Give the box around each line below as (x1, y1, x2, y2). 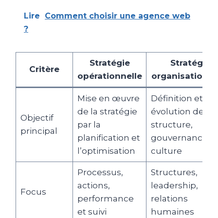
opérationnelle (77, 71, 142, 81)
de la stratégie (77, 106, 137, 116)
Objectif (20, 112, 54, 123)
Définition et (150, 93, 203, 103)
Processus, (77, 167, 123, 177)
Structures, (150, 167, 198, 177)
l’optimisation (77, 145, 135, 156)
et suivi (77, 206, 107, 217)
